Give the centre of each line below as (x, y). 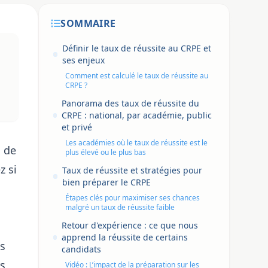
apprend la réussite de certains (124, 237)
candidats (81, 249)
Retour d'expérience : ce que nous (130, 225)
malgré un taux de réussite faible (120, 207)
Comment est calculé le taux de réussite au (137, 76)
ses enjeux (84, 60)
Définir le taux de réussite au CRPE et (137, 48)
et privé (77, 127)
